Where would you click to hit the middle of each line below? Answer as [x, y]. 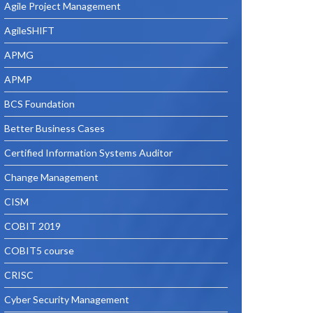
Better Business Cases [54, 128]
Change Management [51, 177]
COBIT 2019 [32, 226]
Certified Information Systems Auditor [88, 153]
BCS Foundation [39, 104]
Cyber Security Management [67, 299]
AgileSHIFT [29, 30]
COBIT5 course [39, 250]
